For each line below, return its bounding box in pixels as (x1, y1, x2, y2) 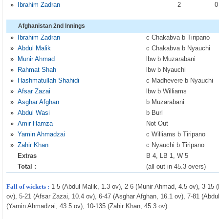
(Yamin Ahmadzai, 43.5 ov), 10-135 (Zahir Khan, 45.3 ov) (6, 202, 168, 210)
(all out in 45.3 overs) (146, 163, 206, 170)
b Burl (146, 109, 163, 116)
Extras (18, 152, 37, 159)
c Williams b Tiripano (146, 131, 206, 138)
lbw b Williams (146, 88, 187, 95)
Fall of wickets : (6, 183, 50, 190)
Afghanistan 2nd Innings (18, 22, 86, 29)
